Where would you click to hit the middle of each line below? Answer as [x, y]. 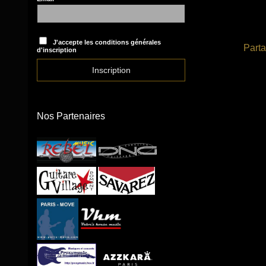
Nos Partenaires [71, 116]
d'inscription [57, 50]
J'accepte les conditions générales [107, 42]
